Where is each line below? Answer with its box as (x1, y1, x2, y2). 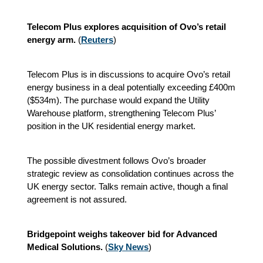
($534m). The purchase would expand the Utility (27, 95, 210, 105)
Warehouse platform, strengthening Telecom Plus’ (27, 108, 215, 118)
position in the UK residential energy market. (27, 121, 195, 131)
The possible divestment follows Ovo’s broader (27, 156, 206, 166)
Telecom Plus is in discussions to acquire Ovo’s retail (27, 69, 230, 79)
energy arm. (27, 35, 76, 45)
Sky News (108, 242, 149, 252)
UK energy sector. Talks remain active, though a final (27, 181, 228, 191)
